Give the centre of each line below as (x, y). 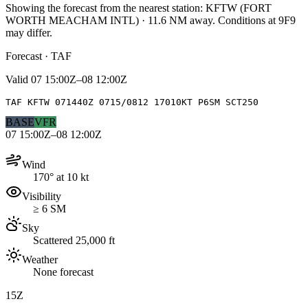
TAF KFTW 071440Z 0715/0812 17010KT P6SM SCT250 (132, 102)
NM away (189, 20)
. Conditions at (245, 20)
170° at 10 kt (61, 177)
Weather (40, 259)
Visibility (42, 196)
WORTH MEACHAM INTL (70, 20)
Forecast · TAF (38, 56)
